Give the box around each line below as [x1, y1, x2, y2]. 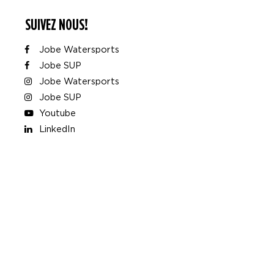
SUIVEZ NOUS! [25, 15, 88, 34]
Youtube [37, 108, 76, 117]
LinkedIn [37, 124, 75, 133]
